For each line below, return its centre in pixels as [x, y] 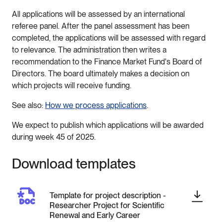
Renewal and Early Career [95, 215]
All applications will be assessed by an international [98, 14]
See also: [28, 105]
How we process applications [96, 105]
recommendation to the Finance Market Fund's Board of [107, 61]
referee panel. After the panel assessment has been [101, 26]
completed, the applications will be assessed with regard [109, 38]
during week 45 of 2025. [55, 137]
